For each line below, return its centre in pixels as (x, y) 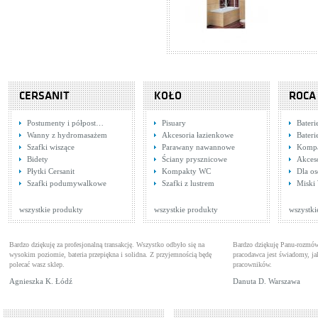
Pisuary (174, 123)
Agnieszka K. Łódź (41, 281)
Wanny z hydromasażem (67, 135)
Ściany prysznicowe (194, 159)
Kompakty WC (186, 171)
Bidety (38, 159)
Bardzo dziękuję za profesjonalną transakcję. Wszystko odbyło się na (107, 245)
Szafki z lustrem (188, 183)
